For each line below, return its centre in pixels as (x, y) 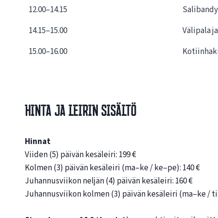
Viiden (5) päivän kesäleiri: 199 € (81, 155)
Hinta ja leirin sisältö (81, 110)
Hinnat (38, 142)
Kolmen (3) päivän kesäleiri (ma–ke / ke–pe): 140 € (112, 168)
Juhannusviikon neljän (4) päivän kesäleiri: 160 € (109, 181)
